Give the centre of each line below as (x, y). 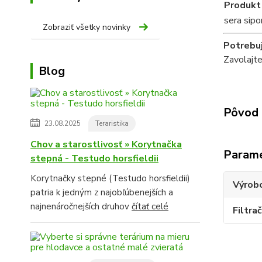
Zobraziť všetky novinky (87, 27)
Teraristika (112, 123)
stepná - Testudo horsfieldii (94, 158)
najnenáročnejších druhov (81, 206)
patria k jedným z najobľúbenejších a (102, 192)
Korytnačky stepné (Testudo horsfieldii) (110, 178)
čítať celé (150, 206)
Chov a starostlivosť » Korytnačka (106, 144)
